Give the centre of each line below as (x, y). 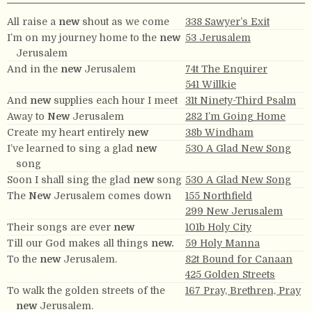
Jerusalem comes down (111, 195)
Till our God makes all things (79, 243)
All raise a (33, 21)
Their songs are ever (60, 227)
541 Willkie (211, 84)
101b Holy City (218, 227)
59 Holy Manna (223, 243)
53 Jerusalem (218, 37)
